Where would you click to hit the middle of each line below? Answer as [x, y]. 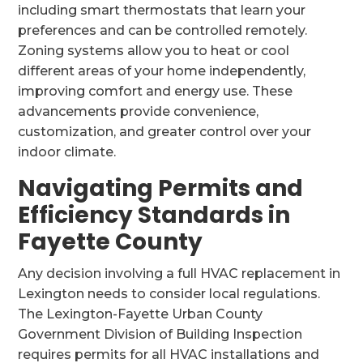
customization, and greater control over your [165, 132]
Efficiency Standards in [154, 215]
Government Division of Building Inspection [160, 334]
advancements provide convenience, [139, 111]
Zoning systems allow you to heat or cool [154, 51]
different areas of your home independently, [162, 71]
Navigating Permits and [161, 188]
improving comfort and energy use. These [156, 91]
